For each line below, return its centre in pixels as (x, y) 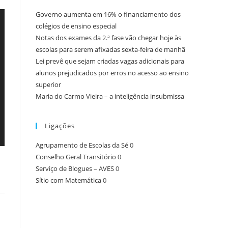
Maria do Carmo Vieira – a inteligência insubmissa (110, 96)
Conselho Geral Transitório (76, 156)
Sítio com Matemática (68, 180)
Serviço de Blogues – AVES (75, 168)
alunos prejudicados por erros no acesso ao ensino (112, 73)
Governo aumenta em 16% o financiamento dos (108, 14)
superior (48, 84)
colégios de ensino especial (76, 26)
